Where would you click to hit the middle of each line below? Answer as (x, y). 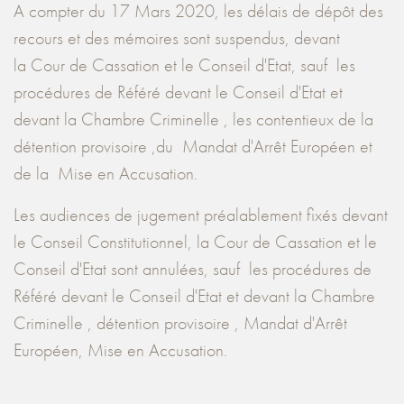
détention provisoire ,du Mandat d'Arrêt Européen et (193, 146)
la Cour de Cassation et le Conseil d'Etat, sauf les (184, 65)
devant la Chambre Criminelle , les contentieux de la (193, 119)
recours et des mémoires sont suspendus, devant (177, 38)
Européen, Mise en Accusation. (120, 350)
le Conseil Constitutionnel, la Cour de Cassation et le (195, 242)
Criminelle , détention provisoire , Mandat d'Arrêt (180, 323)
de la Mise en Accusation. (106, 173)
